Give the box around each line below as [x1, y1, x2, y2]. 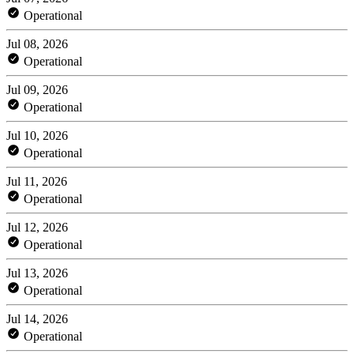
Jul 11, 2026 [6, 174, 67, 188]
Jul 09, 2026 [6, 82, 68, 96]
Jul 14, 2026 [6, 311, 68, 326]
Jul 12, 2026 [6, 220, 68, 234]
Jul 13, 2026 [6, 265, 68, 280]
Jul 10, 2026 [6, 128, 68, 142]
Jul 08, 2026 [6, 36, 68, 51]
